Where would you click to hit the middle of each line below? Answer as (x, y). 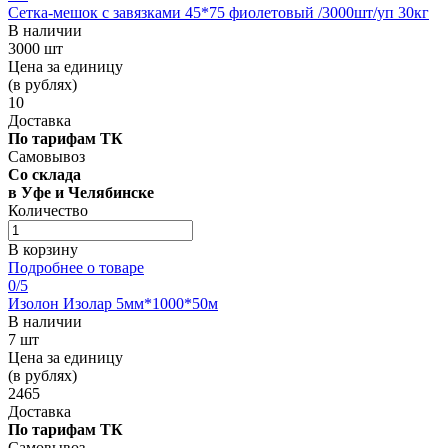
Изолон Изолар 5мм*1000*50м (113, 303)
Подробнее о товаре (76, 267)
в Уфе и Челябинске (81, 192)
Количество (48, 210)
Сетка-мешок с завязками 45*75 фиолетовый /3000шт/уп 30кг (218, 12)
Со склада (44, 174)
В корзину (43, 249)
